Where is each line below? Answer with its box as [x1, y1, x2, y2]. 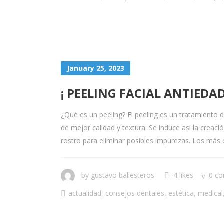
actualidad [68, 188, 101, 198]
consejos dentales [105, 188, 164, 198]
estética [168, 188, 194, 198]
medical [198, 188, 223, 198]
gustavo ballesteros [91, 170, 154, 180]
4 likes [173, 170, 193, 180]
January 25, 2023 [67, 63, 124, 73]
